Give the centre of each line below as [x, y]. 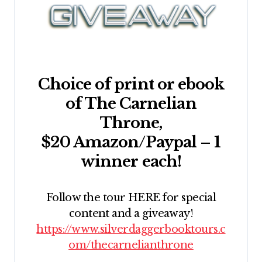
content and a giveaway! [131, 214]
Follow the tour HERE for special [131, 198]
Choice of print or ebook [131, 85]
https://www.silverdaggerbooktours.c [131, 230]
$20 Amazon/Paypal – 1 [131, 142]
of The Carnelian [131, 104]
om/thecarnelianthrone [131, 245]
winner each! [131, 162]
